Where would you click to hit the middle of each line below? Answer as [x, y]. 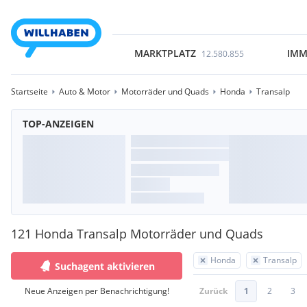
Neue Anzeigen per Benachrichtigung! [97, 291]
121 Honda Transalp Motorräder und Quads [137, 234]
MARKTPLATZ [165, 53]
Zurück [213, 291]
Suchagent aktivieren [105, 266]
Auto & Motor [85, 91]
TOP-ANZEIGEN [58, 124]
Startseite [29, 91]
